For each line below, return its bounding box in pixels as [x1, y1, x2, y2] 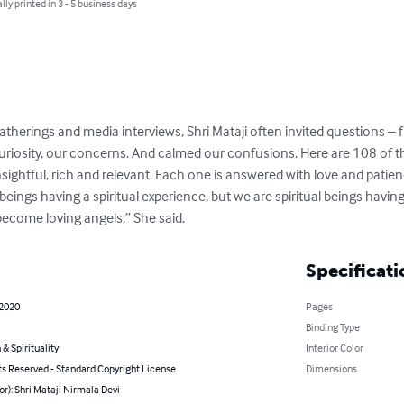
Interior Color [305, 341, 363, 355]
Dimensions [305, 362, 357, 376]
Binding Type [305, 320, 360, 335]
